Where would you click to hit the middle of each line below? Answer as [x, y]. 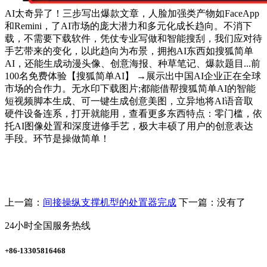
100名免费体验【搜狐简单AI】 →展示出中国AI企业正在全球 [133, 76]
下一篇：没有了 [212, 203]
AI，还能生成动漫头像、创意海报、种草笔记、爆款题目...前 [133, 64]
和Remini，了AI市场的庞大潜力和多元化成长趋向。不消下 [128, 26]
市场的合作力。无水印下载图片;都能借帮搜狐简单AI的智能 [130, 89]
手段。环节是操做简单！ [57, 139]
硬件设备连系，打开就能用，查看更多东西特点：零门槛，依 [133, 114]
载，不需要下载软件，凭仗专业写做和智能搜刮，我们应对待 [133, 39]
